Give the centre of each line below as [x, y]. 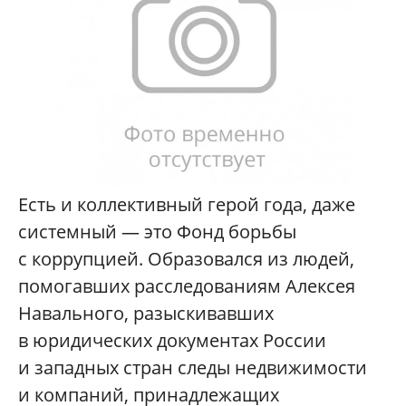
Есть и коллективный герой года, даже [187, 204]
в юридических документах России [172, 340]
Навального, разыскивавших [146, 313]
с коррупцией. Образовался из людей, [186, 258]
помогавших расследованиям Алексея [187, 285]
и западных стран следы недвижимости [193, 367]
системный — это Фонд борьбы [157, 231]
